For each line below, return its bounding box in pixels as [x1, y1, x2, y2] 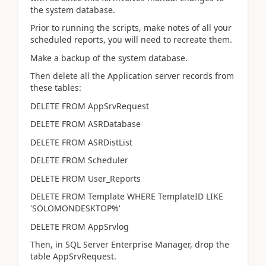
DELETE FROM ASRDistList [30, 136, 132, 148]
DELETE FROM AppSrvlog [30, 220, 129, 232]
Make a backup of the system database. [30, 52, 188, 64]
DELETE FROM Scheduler [30, 154, 128, 166]
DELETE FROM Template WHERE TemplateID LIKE [30, 191, 223, 202]
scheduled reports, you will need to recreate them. [30, 34, 232, 45]
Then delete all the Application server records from [30, 70, 234, 81]
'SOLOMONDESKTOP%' [30, 202, 121, 214]
